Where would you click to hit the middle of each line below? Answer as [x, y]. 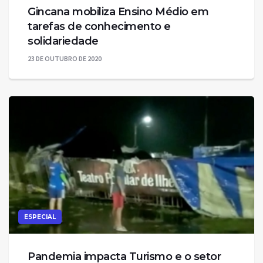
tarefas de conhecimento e [99, 27]
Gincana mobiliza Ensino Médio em [118, 12]
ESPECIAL [40, 217]
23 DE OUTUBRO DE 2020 [65, 59]
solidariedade [63, 41]
